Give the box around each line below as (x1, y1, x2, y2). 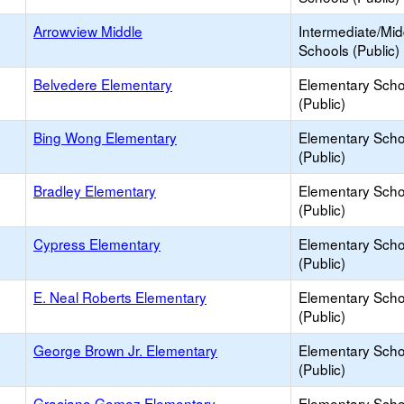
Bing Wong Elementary (33, 127, 177, 147)
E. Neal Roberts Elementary (33, 287, 207, 307)
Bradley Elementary (33, 180, 156, 200)
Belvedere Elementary (33, 74, 172, 94)
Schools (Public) (298, 40, 399, 60)
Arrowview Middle (33, 21, 142, 41)
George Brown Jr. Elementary (33, 340, 217, 360)
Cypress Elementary (33, 234, 161, 253)
